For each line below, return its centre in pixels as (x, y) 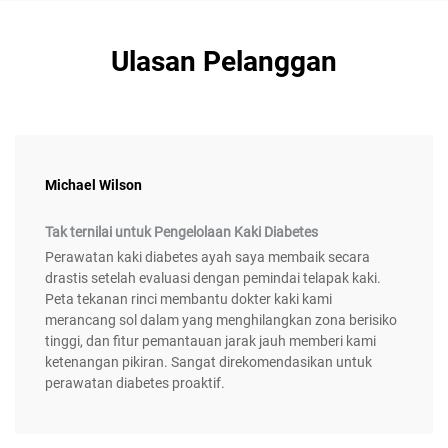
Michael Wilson (93, 185)
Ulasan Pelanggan (224, 62)
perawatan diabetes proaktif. (135, 383)
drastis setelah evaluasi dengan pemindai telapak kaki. (213, 278)
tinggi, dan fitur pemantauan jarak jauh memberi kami (210, 341)
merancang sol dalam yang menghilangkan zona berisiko (221, 320)
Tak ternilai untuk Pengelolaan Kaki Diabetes (181, 232)
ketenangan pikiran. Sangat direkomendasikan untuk (208, 362)
